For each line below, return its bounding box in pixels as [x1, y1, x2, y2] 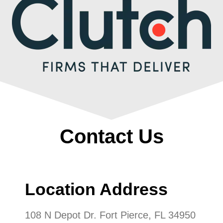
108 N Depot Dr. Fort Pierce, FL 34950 [25, 209, 196, 221]
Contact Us [59, 125, 164, 147]
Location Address [25, 179, 168, 199]
